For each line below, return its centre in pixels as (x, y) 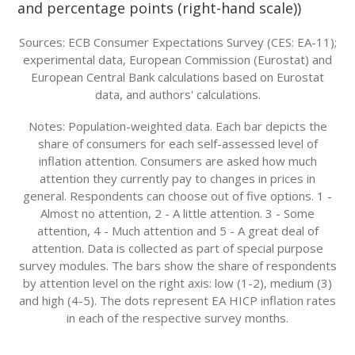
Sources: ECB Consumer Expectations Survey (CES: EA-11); (177, 42)
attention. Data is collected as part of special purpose (177, 248)
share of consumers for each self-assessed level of (177, 143)
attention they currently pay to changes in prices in (177, 178)
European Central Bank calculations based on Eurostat (177, 77)
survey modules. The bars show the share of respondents (177, 265)
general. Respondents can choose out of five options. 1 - (177, 196)
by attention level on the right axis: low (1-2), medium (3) (177, 283)
